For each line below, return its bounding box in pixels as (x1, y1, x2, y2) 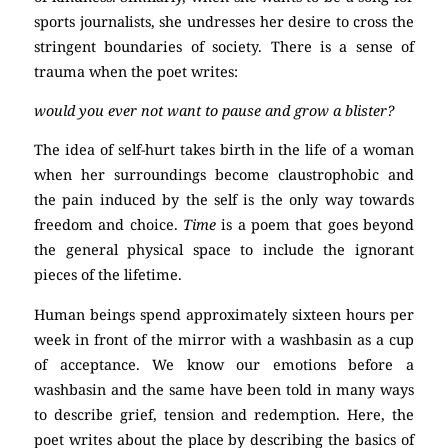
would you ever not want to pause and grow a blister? (34, 101, 394, 121)
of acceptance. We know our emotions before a (34, 354, 414, 374)
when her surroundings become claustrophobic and (34, 165, 414, 185)
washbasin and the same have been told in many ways (34, 379, 414, 399)
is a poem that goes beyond (221, 215, 415, 235)
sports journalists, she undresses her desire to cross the (34, 11, 414, 31)
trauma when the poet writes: (34, 61, 238, 81)
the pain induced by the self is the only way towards (34, 190, 414, 210)
